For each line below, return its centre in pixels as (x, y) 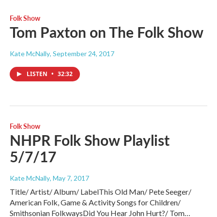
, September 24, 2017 (82, 54)
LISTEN (38, 74)
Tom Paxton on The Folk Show (107, 32)
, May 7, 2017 (70, 178)
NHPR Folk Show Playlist (90, 140)
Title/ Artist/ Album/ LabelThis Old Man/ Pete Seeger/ (101, 192)
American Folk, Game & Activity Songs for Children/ (95, 202)
